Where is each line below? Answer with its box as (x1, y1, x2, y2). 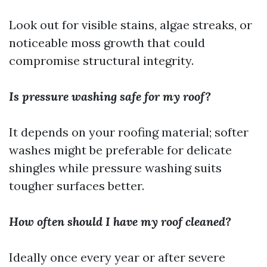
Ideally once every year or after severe (9, 250, 225, 265)
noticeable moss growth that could (9, 35, 205, 50)
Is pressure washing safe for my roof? (9, 89, 211, 104)
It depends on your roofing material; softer (9, 125, 249, 139)
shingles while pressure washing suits (9, 160, 222, 175)
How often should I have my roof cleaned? (9, 214, 231, 229)
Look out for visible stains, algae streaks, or (9, 17, 252, 32)
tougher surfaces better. (9, 178, 144, 193)
